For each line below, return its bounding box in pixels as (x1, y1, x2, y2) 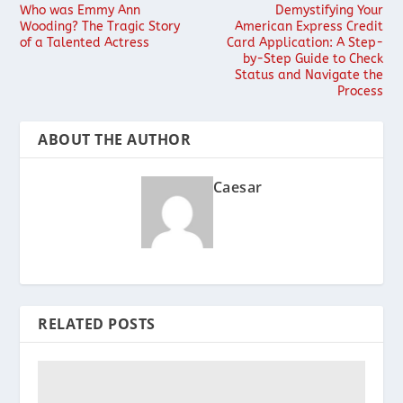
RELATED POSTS (38, 313, 156, 334)
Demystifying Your (274, 2, 383, 18)
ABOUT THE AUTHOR (38, 129, 192, 149)
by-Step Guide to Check (242, 50, 383, 67)
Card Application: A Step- (226, 34, 383, 50)
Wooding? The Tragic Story (20, 18, 181, 34)
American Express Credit (234, 18, 383, 34)
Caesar (212, 176, 263, 197)
